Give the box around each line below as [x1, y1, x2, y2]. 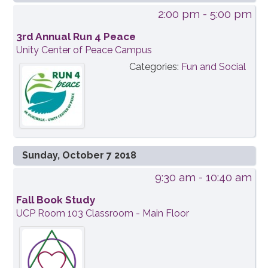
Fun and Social [181, 60, 246, 72]
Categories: [129, 60, 181, 72]
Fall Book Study [16, 193, 96, 206]
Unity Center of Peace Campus [16, 44, 153, 56]
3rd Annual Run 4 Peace [16, 30, 136, 42]
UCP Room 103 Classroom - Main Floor [16, 207, 190, 219]
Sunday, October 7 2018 [22, 149, 137, 161]
